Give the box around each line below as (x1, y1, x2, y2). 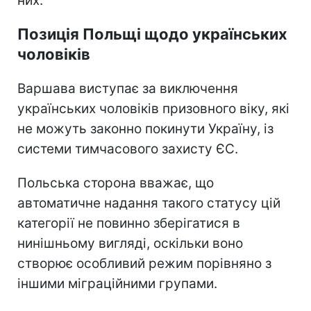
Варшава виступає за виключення (17, 80, 238, 96)
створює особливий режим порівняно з (17, 255, 271, 271)
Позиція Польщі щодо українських (17, 24, 287, 43)
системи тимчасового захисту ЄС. (17, 140, 238, 157)
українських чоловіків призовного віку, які (17, 100, 289, 117)
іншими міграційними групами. (17, 275, 217, 292)
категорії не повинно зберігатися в (17, 215, 240, 231)
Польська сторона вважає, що (17, 174, 214, 191)
